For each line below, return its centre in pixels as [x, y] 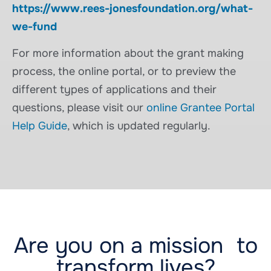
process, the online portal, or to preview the [124, 72]
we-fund [34, 26]
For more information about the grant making [128, 54]
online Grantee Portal [201, 108]
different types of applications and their [114, 90]
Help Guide [40, 126]
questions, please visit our [79, 108]
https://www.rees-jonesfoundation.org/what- [132, 8]
